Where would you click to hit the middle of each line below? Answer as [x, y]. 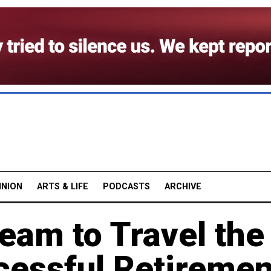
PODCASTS [126, 186]
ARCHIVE [183, 186]
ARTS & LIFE [63, 186]
